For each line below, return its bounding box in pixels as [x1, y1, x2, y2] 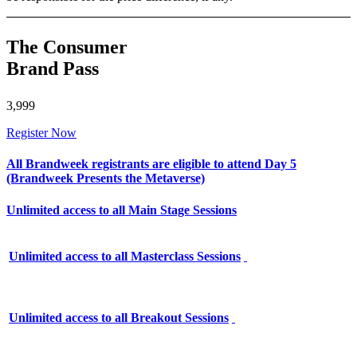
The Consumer [6, 37, 127, 58]
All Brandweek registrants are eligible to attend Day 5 [6, 157, 296, 171]
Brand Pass [6, 58, 99, 80]
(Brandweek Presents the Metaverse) [6, 171, 205, 186]
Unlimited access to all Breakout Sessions [9, 311, 229, 325]
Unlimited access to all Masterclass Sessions [9, 249, 241, 263]
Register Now [6, 126, 76, 140]
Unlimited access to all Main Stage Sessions [6, 202, 237, 217]
